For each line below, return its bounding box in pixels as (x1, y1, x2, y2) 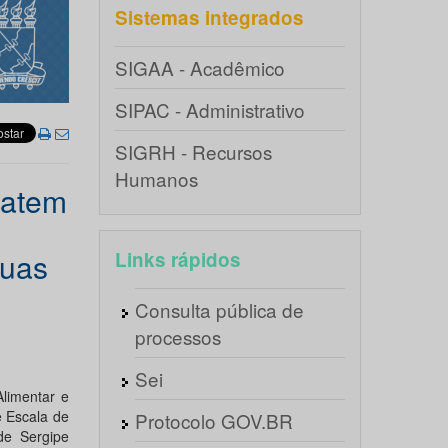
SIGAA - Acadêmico (114, 54, 285, 81)
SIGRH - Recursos (114, 138, 272, 165)
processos (134, 323, 221, 350)
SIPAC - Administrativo (114, 96, 305, 123)
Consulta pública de (134, 296, 304, 323)
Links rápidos (114, 246, 241, 273)
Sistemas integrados (114, 4, 304, 31)
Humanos (114, 165, 198, 192)
